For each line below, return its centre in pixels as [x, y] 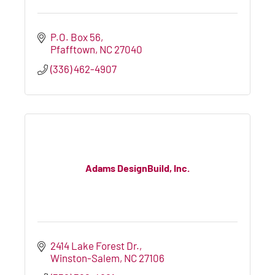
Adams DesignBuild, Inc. [137, 168]
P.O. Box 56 [76, 37]
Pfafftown [73, 49]
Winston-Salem [85, 258]
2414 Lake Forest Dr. [95, 245]
